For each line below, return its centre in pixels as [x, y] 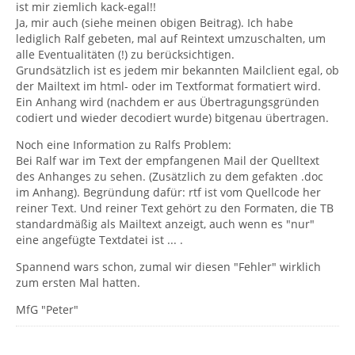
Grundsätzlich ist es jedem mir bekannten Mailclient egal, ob [177, 70]
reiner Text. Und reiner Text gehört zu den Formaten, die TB [175, 208]
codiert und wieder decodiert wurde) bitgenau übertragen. [172, 118]
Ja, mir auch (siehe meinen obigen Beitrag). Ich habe [155, 23]
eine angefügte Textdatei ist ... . [99, 240]
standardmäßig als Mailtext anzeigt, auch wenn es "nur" [165, 224]
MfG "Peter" [47, 309]
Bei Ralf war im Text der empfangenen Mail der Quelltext [168, 160]
